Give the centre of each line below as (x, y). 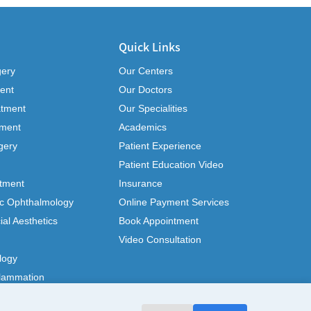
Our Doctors (145, 89)
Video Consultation (160, 239)
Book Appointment (159, 220)
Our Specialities (153, 108)
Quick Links (150, 46)
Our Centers (146, 70)
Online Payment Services (174, 202)
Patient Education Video (171, 164)
